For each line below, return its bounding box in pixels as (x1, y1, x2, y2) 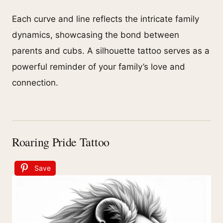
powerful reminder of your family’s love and (12, 62, 185, 72)
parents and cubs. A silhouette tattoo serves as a (12, 46, 210, 56)
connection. (12, 78, 58, 88)
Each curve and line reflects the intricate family (12, 14, 199, 24)
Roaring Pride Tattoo (12, 134, 110, 150)
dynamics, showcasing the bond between (12, 30, 179, 40)
